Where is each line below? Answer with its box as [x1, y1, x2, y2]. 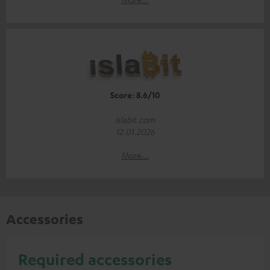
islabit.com [115, 113, 155, 125]
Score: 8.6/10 [110, 89, 160, 101]
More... [121, 149, 149, 160]
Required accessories [18, 249, 172, 269]
